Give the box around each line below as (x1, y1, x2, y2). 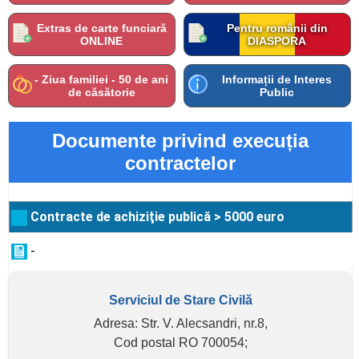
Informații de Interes (222, 73, 332, 86)
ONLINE (80, 34, 123, 47)
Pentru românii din (226, 22, 328, 34)
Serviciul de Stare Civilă (108, 293, 252, 307)
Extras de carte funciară (36, 22, 167, 34)
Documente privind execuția (52, 130, 309, 151)
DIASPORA (248, 34, 306, 47)
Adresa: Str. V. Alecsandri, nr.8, (93, 317, 268, 330)
